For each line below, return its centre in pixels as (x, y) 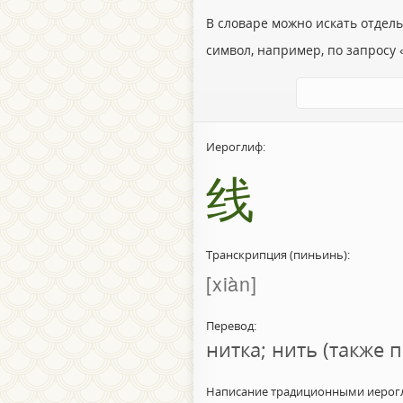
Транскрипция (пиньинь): (278, 255)
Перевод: (231, 326)
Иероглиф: (235, 148)
